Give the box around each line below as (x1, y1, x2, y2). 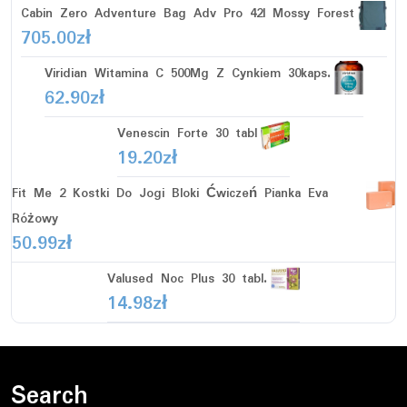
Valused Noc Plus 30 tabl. (107, 268, 267, 289)
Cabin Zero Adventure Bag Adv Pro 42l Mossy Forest (20, 3, 354, 24)
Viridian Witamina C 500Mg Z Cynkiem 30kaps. (44, 63, 331, 84)
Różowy (12, 208, 58, 229)
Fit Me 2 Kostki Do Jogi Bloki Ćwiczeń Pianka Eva (12, 183, 328, 203)
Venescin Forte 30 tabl (117, 123, 257, 144)
